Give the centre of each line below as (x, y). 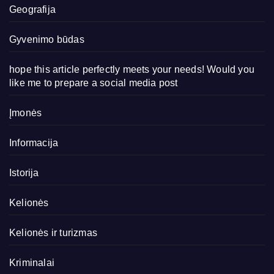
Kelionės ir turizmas (53, 232)
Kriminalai (32, 262)
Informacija (34, 143)
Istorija (24, 172)
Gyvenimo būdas (47, 39)
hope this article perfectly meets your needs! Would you (132, 69)
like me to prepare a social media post (94, 83)
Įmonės (26, 113)
